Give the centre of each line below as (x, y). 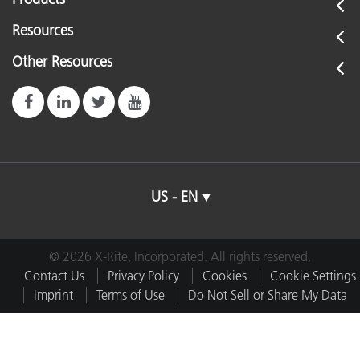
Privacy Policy (143, 276)
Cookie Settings (313, 276)
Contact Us (54, 276)
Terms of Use (130, 295)
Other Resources (62, 62)
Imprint (53, 295)
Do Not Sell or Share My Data (267, 295)
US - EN (174, 197)
